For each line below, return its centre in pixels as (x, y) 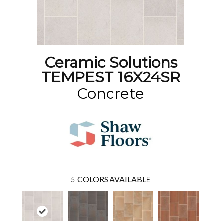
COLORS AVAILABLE (114, 179)
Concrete (110, 93)
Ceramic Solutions (110, 62)
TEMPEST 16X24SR (110, 77)
